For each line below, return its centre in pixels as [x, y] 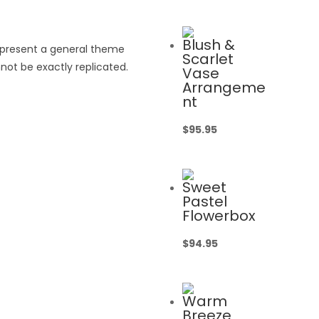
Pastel [204, 201]
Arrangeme [224, 87]
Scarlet [208, 59]
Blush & [208, 45]
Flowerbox [219, 215]
